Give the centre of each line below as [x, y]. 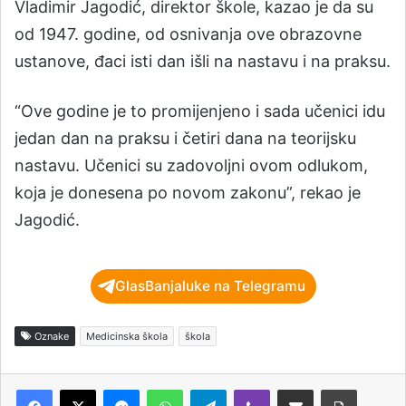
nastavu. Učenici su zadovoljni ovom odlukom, [191, 166]
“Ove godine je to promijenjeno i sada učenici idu [200, 111]
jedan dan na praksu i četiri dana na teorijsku [185, 139]
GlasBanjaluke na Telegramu [210, 286]
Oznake [50, 337]
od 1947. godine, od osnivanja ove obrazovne [188, 34]
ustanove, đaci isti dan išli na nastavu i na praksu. [203, 62]
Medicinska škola [127, 337]
